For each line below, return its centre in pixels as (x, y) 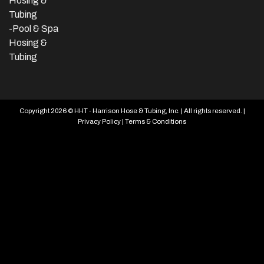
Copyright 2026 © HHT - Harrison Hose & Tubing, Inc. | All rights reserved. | (132, 111)
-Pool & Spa (34, 29)
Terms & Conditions (156, 122)
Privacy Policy (99, 122)
